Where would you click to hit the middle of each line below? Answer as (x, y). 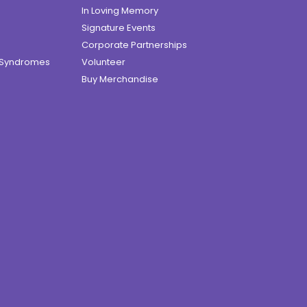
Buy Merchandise (120, 79)
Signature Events (119, 28)
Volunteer (103, 62)
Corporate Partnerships (134, 45)
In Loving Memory (120, 11)
